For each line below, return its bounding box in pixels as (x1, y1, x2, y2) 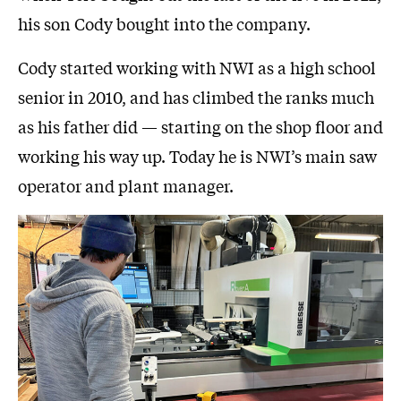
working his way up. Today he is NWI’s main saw (18, 144, 377, 168)
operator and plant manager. (18, 174, 234, 198)
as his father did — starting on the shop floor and (18, 115, 383, 139)
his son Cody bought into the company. (18, 12, 311, 36)
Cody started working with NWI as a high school (18, 55, 376, 80)
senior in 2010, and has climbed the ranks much (18, 85, 374, 109)
